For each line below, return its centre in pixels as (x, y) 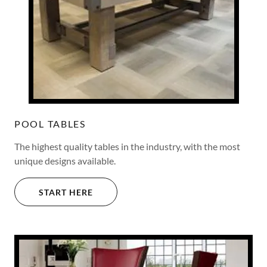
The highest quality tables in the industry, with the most (127, 147)
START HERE (66, 192)
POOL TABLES (50, 124)
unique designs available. (66, 161)
